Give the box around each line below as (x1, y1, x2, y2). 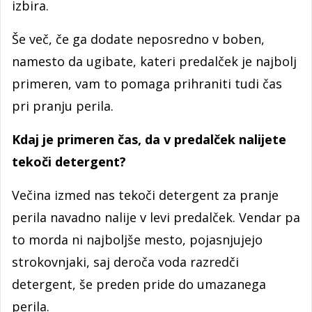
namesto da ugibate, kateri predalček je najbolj (12, 53, 297, 70)
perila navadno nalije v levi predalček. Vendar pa (12, 209, 300, 226)
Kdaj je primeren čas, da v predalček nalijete (12, 131, 286, 148)
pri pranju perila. (12, 97, 114, 115)
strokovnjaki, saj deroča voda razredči (12, 253, 239, 271)
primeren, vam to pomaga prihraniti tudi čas (12, 75, 282, 93)
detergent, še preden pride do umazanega (12, 276, 266, 293)
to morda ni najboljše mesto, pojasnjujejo (12, 231, 263, 249)
